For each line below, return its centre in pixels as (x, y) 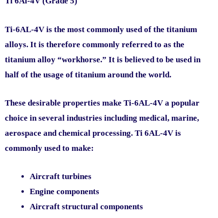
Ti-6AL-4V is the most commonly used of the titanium (101, 29)
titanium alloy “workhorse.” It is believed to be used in (103, 59)
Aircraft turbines (61, 176)
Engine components (64, 191)
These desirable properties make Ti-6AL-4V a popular (102, 103)
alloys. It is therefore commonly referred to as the (95, 44)
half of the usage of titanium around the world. (88, 74)
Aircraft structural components (86, 206)
